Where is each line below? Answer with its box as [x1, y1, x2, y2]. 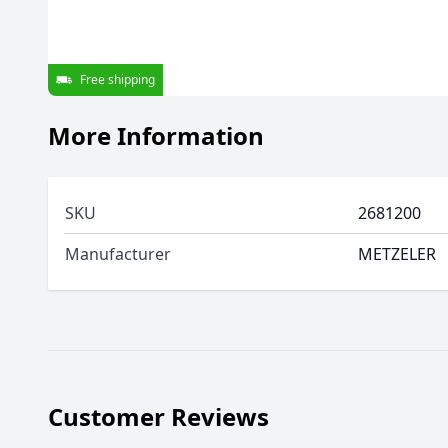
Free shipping [80, 71, 155, 88]
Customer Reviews [48, 400, 269, 433]
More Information [48, 119, 264, 152]
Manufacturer [65, 243, 171, 265]
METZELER [358, 243, 436, 265]
